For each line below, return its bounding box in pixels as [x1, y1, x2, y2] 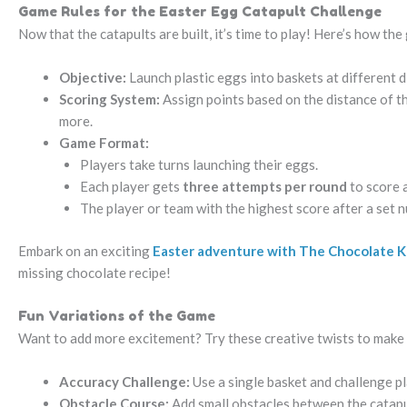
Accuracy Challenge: [59, 372, 190, 390]
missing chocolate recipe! [18, 263, 171, 281]
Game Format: [59, 134, 149, 152]
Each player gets [79, 178, 183, 195]
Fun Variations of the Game [18, 306, 215, 324]
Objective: [59, 69, 126, 86]
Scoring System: [59, 91, 160, 108]
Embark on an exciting [18, 242, 153, 259]
